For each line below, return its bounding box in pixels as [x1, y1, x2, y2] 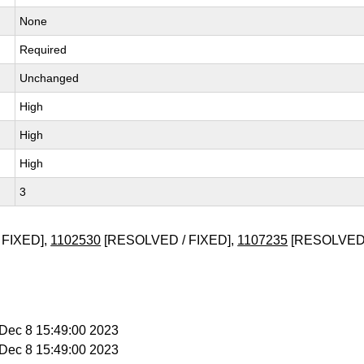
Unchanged [19, 71, 80, 84]
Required [19, 43, 67, 56]
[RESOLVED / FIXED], [101, 233, 238, 247]
